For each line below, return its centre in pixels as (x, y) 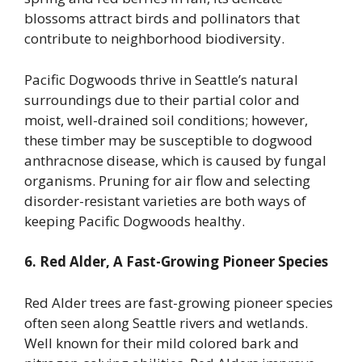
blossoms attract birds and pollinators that (162, 19)
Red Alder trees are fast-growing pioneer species (179, 302)
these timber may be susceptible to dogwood (168, 140)
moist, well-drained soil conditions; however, (166, 120)
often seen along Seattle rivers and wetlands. (166, 322)
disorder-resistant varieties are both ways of (165, 200)
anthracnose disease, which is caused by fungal (175, 160)
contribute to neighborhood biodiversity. (154, 39)
